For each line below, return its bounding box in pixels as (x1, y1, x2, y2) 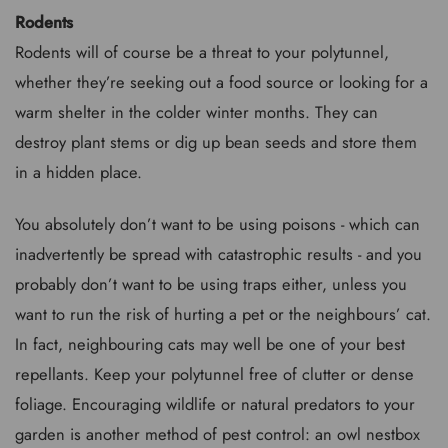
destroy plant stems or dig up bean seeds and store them (15, 129, 417, 154)
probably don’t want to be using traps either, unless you (15, 272, 407, 296)
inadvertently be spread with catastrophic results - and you (15, 242, 422, 266)
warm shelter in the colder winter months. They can (15, 99, 378, 124)
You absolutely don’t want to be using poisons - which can (15, 212, 420, 236)
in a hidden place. (15, 159, 142, 184)
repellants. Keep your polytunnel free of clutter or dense (15, 362, 414, 386)
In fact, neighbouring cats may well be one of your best (15, 332, 405, 356)
